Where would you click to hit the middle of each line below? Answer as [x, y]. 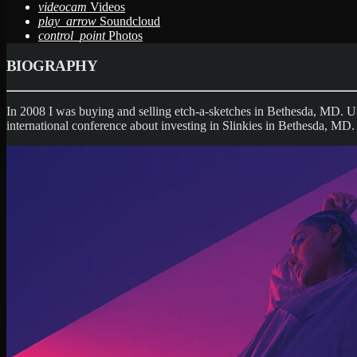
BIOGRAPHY [52, 66]
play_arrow [67, 21]
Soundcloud [130, 21]
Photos [126, 35]
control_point [72, 35]
